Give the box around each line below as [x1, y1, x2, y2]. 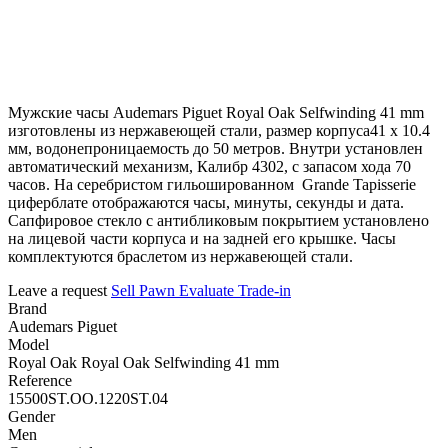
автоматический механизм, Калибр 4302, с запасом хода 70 [8, 157, 411, 175]
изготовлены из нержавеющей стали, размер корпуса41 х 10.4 [8, 121, 430, 139]
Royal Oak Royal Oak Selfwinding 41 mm [8, 353, 279, 371]
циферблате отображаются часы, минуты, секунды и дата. [8, 193, 404, 211]
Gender [8, 407, 55, 425]
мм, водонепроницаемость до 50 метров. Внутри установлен [8, 139, 423, 157]
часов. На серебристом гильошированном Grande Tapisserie [8, 175, 416, 193]
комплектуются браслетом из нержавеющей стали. [8, 247, 353, 265]
